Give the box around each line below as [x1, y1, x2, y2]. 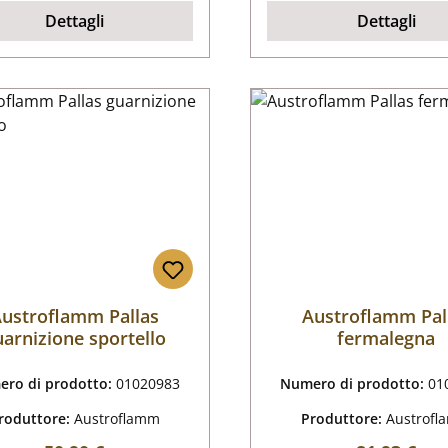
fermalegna [337, 326, 436, 351]
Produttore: [300, 409, 386, 429]
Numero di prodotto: [280, 374, 429, 394]
